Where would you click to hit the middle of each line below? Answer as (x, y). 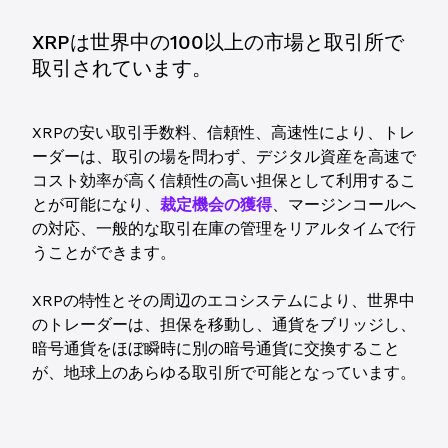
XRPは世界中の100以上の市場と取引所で (218, 42)
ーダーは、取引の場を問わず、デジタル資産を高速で (224, 156)
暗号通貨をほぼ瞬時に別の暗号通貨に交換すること (216, 348)
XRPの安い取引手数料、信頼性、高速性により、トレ (223, 132)
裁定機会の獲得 (216, 204)
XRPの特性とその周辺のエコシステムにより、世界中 (223, 300)
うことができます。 (104, 252)
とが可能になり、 (96, 204)
